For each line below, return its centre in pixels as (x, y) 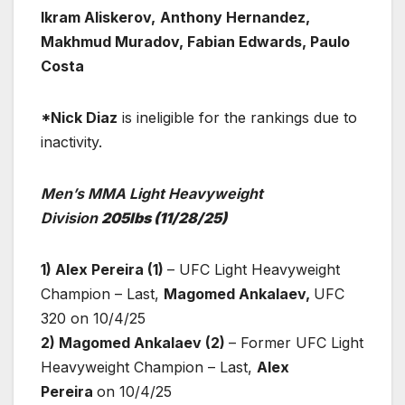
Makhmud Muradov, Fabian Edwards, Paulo (195, 41)
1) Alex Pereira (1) (104, 269)
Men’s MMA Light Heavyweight (152, 193)
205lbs (127, 217)
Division (69, 217)
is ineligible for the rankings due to (237, 117)
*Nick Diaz (79, 117)
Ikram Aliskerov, (98, 17)
